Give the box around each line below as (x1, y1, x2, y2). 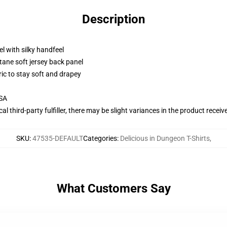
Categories (83, 134, 117, 142)
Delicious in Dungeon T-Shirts (120, 134, 210, 142)
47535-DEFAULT (32, 134, 83, 142)
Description (82, 12, 145, 26)
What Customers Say (56, 181, 171, 196)
